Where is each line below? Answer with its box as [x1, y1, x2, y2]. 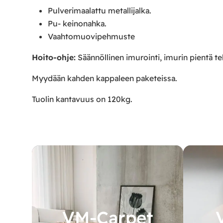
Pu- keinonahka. [47, 18, 107, 29]
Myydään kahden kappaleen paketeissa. [32, 73, 177, 83]
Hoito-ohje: [32, 52, 76, 62]
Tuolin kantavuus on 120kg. [32, 94, 132, 104]
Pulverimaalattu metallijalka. [47, 5, 151, 16]
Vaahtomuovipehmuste [47, 31, 135, 42]
